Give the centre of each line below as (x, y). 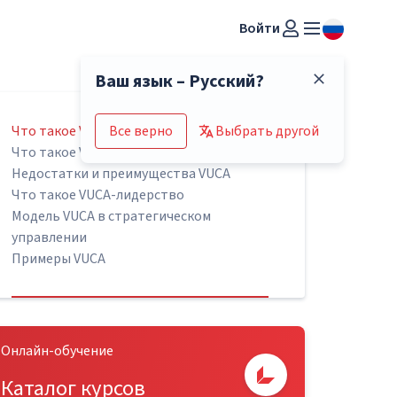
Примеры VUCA (59, 259)
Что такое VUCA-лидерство (98, 195)
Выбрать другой (267, 131)
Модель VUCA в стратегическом (112, 216)
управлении (50, 237)
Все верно (141, 131)
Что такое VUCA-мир (77, 152)
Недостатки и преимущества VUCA (121, 174)
